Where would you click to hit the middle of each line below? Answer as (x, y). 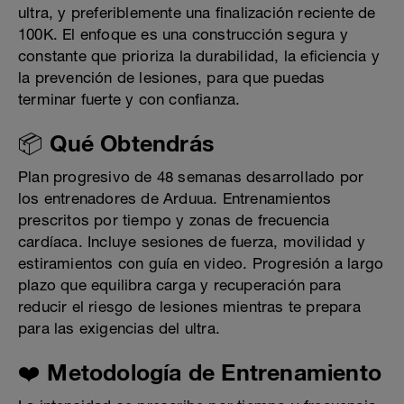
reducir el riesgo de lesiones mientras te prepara (189, 307)
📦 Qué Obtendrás (116, 143)
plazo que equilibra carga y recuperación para (180, 285)
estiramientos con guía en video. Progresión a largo (201, 264)
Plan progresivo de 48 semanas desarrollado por (191, 177)
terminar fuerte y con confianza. (129, 100)
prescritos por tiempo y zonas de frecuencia (174, 220)
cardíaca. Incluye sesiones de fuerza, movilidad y (192, 242)
